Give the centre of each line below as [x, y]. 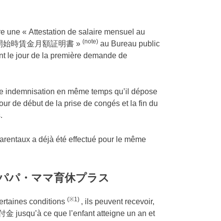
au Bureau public [129, 44]
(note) [90, 42]
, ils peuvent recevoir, [118, 201]
